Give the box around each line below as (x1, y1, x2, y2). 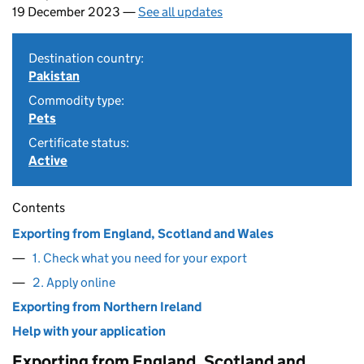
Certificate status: (28, 135, 129, 150)
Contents (12, 200, 65, 215)
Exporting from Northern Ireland (12, 299, 201, 314)
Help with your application (12, 323, 166, 339)
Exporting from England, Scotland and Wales (12, 226, 274, 241)
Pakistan (28, 68, 80, 84)
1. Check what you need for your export (32, 250, 247, 266)
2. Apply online (32, 275, 115, 290)
